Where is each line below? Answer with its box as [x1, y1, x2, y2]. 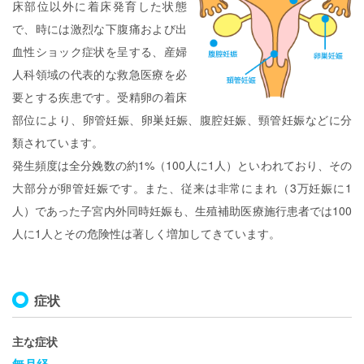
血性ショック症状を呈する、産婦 [12, 43, 187, 60]
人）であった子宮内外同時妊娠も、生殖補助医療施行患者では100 [12, 202, 352, 219]
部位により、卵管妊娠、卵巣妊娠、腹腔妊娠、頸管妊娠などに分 [12, 111, 352, 128]
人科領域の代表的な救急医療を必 [12, 66, 187, 83]
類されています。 [12, 134, 103, 151]
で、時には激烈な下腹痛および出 [12, 20, 187, 37]
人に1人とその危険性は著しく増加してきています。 [12, 225, 280, 242]
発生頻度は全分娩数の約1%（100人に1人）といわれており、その [12, 157, 352, 174]
